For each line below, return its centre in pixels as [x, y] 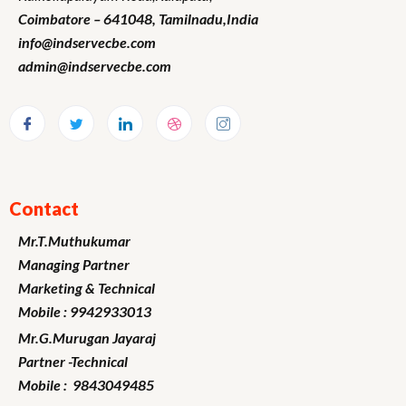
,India [241, 18]
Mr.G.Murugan [64, 337]
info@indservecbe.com [87, 42]
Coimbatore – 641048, [88, 18]
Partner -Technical [73, 361]
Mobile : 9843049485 [86, 384]
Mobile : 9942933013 [85, 311]
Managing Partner [74, 264]
